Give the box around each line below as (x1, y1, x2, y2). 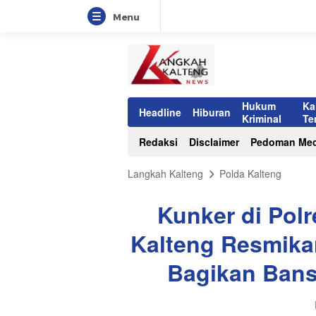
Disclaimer (189, 135, 239, 149)
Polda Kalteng (219, 166, 281, 181)
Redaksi (139, 135, 178, 149)
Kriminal (242, 111, 281, 126)
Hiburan (193, 105, 231, 119)
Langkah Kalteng (128, 166, 203, 181)
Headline (139, 105, 181, 119)
